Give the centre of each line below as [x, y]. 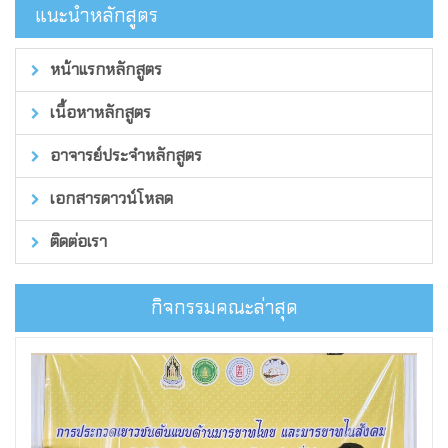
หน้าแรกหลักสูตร [104, 69]
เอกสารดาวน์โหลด [109, 198]
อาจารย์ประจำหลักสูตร [124, 155]
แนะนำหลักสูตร [96, 15]
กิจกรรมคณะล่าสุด [224, 307]
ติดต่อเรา [76, 241]
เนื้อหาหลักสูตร [98, 112]
